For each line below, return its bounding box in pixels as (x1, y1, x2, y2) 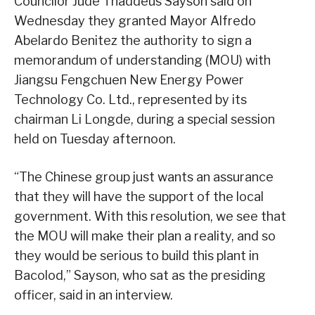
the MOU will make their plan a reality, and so (14, 229, 276, 244)
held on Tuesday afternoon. (14, 131, 176, 147)
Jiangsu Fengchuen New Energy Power (14, 72, 244, 88)
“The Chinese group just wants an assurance (14, 169, 274, 185)
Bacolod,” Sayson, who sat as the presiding (14, 268, 266, 283)
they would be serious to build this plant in (14, 248, 259, 264)
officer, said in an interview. (14, 288, 173, 303)
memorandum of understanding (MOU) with (14, 53, 271, 68)
